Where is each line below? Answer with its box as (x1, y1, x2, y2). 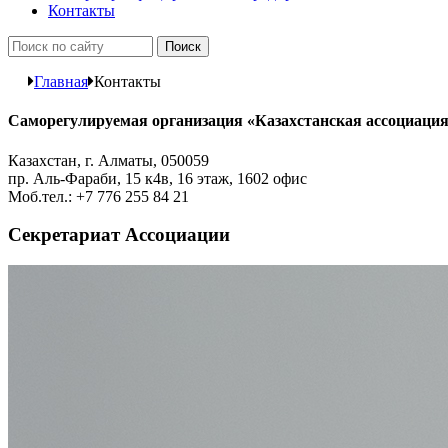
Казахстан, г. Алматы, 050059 (8, 151, 209, 169)
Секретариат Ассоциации (8, 224, 230, 246)
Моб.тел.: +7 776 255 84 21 (8, 187, 189, 205)
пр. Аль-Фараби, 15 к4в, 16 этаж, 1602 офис (8, 169, 307, 187)
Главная (34, 73, 88, 90)
